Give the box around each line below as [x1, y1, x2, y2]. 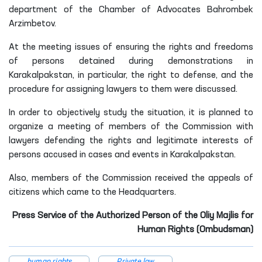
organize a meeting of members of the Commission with [9, 122, 253, 132]
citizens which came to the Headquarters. [9, 187, 176, 197]
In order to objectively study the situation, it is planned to [9, 108, 253, 118]
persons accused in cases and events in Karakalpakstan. [9, 150, 236, 160]
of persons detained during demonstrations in [9, 56, 253, 66]
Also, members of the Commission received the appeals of [9, 173, 253, 183]
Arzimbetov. [9, 19, 56, 29]
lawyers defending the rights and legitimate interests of [9, 136, 253, 146]
